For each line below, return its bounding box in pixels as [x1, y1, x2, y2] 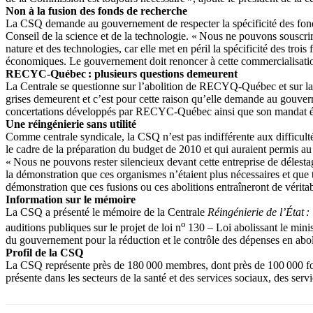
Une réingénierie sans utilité [6, 118, 136, 131]
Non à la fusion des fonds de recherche [6, 5, 187, 17]
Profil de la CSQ [6, 247, 83, 259]
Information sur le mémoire [6, 194, 136, 206]
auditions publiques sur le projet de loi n [6, 221, 181, 234]
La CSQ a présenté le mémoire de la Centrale [6, 206, 208, 219]
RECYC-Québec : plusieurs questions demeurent [6, 68, 238, 80]
